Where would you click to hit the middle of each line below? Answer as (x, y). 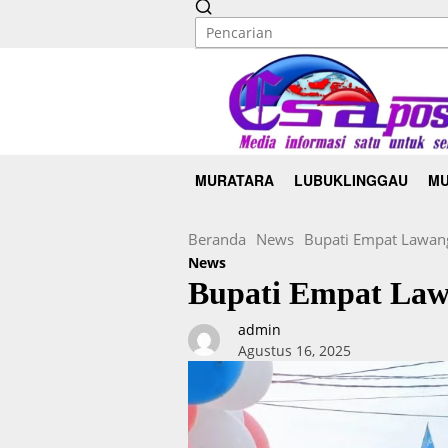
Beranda (217, 239)
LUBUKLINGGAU (351, 179)
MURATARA (234, 179)
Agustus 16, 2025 (294, 351)
